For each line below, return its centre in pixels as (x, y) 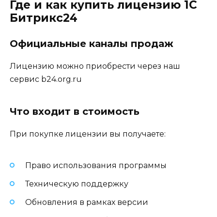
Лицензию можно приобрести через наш (95, 66)
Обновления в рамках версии (87, 202)
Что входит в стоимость (75, 111)
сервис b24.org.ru (46, 79)
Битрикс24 (44, 18)
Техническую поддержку (77, 184)
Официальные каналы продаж (92, 43)
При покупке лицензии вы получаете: (88, 134)
